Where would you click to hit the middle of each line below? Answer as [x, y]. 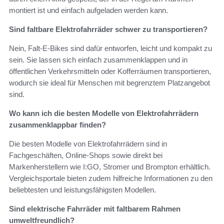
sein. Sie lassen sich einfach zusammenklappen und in [98, 60]
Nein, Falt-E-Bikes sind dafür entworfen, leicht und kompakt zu [110, 48]
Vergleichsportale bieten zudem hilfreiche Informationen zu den [111, 178]
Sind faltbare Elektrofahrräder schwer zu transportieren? [108, 29]
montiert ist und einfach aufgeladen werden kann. [88, 10]
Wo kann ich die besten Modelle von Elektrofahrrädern [104, 113]
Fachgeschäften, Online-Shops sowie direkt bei [86, 155]
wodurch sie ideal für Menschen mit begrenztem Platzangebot [109, 83]
